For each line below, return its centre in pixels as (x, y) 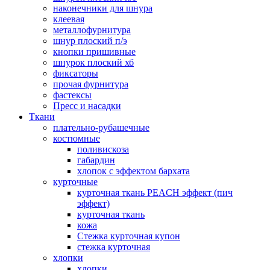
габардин (96, 160)
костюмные (77, 139)
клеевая (69, 19)
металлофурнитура (92, 30)
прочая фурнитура (91, 84)
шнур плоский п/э (90, 41)
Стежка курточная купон (129, 236)
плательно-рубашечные (101, 128)
